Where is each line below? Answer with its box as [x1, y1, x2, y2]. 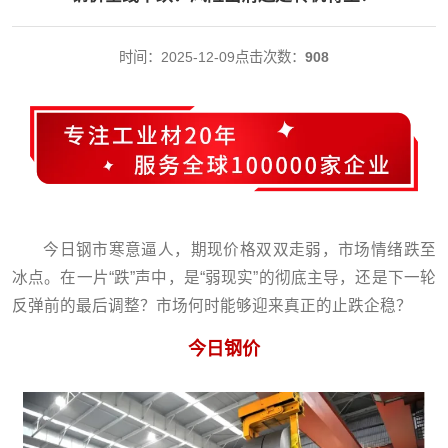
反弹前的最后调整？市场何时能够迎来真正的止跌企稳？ [12, 296, 412, 314]
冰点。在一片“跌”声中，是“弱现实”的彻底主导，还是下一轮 [12, 268, 436, 286]
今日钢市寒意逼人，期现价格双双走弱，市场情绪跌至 [43, 240, 436, 258]
